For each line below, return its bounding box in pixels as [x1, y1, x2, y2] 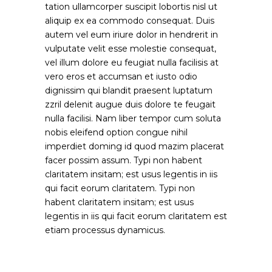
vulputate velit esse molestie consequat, [45, 43, 216, 54]
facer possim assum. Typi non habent [45, 155, 202, 166]
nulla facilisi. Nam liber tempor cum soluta [45, 113, 221, 124]
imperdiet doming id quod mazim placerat [45, 141, 224, 152]
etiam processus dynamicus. [45, 225, 165, 236]
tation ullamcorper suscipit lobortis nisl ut [45, 1, 217, 12]
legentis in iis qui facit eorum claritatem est [45, 211, 227, 222]
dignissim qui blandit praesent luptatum [45, 85, 212, 96]
